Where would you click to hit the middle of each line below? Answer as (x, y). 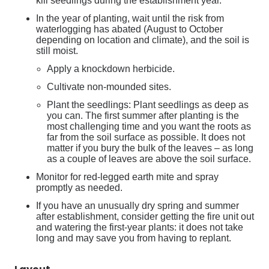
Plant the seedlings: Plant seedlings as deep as (148, 105)
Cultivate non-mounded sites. (109, 87)
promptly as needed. (79, 188)
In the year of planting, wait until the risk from (130, 18)
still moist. (57, 51)
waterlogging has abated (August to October (129, 29)
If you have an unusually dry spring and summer (138, 206)
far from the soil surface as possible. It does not (146, 137)
